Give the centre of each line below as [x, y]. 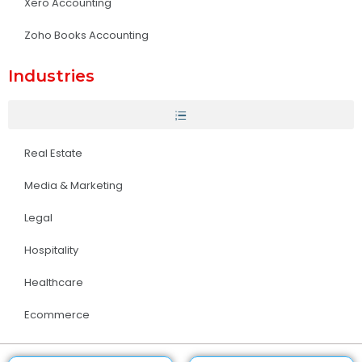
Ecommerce [57, 315]
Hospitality [51, 250]
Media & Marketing [74, 185]
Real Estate [53, 153]
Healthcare [54, 282]
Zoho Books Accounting [86, 35]
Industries [51, 76]
